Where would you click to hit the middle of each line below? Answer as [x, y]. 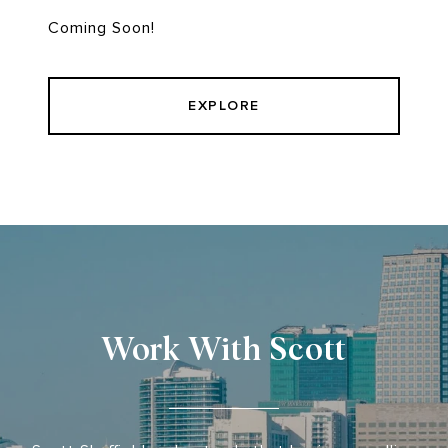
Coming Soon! [101, 28]
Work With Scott [224, 347]
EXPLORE [224, 106]
